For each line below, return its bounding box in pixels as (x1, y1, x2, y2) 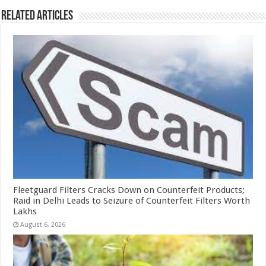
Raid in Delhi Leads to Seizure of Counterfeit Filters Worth (13, 195, 251, 207)
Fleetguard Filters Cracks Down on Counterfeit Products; (13, 185, 245, 196)
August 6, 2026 (20, 221, 66, 229)
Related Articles (1, 9, 74, 23)
